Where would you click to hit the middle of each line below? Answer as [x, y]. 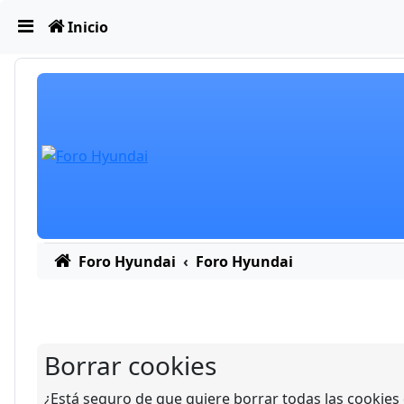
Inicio [88, 27]
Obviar [37, 24]
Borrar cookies [130, 365]
